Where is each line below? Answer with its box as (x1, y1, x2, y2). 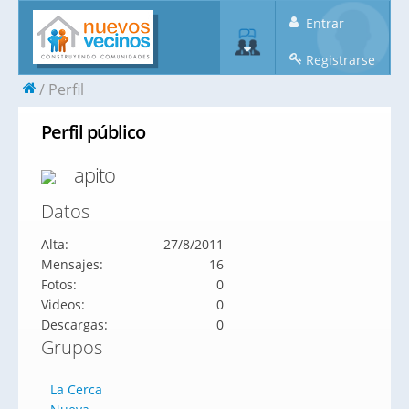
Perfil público (41, 120, 145, 144)
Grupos (41, 335, 102, 360)
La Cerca (50, 381, 102, 398)
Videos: (41, 296, 85, 313)
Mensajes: (41, 256, 103, 273)
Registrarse (302, 51, 375, 68)
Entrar (302, 15, 344, 32)
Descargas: (41, 316, 108, 333)
